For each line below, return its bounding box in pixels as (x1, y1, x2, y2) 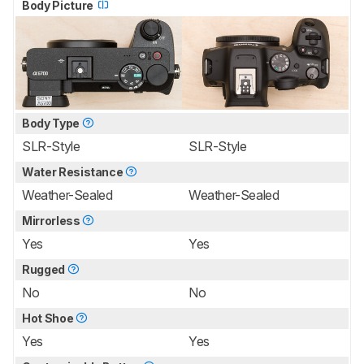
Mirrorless (22, 213, 83, 227)
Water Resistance (22, 164, 126, 179)
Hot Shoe (22, 310, 76, 325)
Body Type (22, 115, 82, 130)
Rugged (22, 262, 67, 276)
